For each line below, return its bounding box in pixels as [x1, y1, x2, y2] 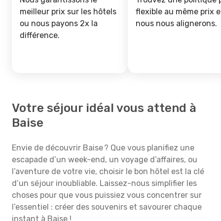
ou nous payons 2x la [20, 19, 98, 28]
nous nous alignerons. [136, 19, 217, 28]
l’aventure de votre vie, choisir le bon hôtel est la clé [12, 167, 204, 176]
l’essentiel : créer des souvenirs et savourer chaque [12, 202, 202, 212]
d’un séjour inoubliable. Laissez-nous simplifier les [12, 179, 197, 188]
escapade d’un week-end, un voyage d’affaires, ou [12, 155, 197, 164]
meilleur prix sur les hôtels [20, 7, 116, 16]
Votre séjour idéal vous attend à [12, 101, 196, 115]
